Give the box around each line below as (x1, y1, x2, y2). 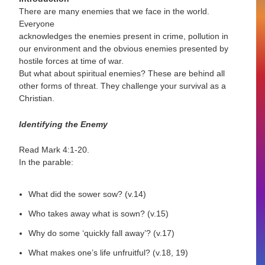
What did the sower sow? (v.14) (28, 189, 147, 199)
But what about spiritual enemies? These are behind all (19, 69, 225, 79)
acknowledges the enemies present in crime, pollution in (19, 31, 229, 41)
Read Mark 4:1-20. (19, 145, 90, 155)
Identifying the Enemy (19, 119, 108, 129)
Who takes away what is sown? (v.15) (28, 209, 169, 218)
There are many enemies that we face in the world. (19, 7, 210, 17)
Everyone (19, 19, 55, 29)
